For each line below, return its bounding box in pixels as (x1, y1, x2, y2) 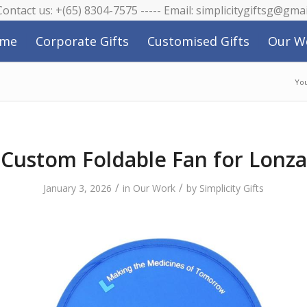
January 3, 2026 (43, 182, 112, 195)
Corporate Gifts (36, 33, 129, 49)
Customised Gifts (147, 33, 249, 49)
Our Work (133, 182, 175, 195)
